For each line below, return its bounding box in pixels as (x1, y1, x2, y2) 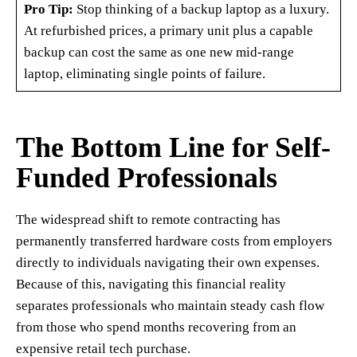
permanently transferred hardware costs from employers (16, 233, 332, 249)
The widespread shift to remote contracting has (16, 211, 280, 227)
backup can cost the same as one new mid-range (23, 44, 294, 60)
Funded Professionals (16, 161, 277, 194)
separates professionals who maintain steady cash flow (16, 297, 324, 313)
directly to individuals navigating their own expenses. (16, 254, 320, 270)
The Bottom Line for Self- (16, 131, 331, 163)
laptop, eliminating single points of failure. (23, 65, 265, 81)
